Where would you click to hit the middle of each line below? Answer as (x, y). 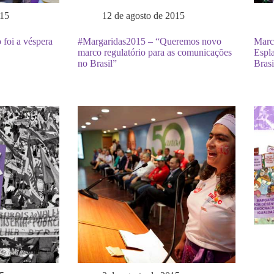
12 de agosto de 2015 (143, 15)
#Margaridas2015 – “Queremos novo (150, 41)
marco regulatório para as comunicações (155, 52)
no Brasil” (97, 63)
